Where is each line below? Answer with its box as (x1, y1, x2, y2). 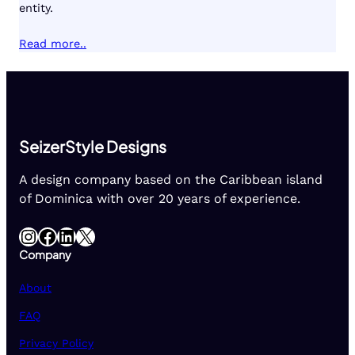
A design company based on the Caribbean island (19, 171, 323, 187)
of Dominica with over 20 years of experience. (19, 190, 300, 206)
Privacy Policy (19, 336, 94, 349)
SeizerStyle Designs (19, 136, 166, 156)
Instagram (18, 224, 36, 247)
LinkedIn (56, 224, 68, 247)
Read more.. (19, 36, 86, 51)
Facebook (37, 224, 48, 247)
